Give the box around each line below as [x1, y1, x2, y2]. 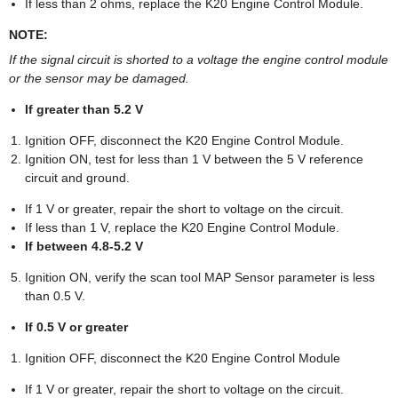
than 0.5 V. [25, 288, 85, 303]
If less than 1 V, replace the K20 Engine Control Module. [25, 219, 339, 235]
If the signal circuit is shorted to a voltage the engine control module [9, 52, 388, 67]
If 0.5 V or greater [25, 319, 128, 334]
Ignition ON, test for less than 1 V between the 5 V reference [25, 151, 363, 166]
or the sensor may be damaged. [9, 70, 189, 85]
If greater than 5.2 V [25, 101, 143, 116]
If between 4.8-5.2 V [25, 238, 143, 253]
